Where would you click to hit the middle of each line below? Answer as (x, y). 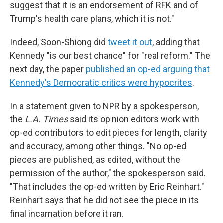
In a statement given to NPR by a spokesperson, (104, 106)
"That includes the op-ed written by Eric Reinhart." (107, 186)
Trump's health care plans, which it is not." (92, 19)
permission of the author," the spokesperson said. (108, 173)
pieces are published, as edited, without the (95, 160)
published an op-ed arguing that (148, 69)
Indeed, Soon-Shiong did (59, 42)
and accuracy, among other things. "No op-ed (98, 146)
